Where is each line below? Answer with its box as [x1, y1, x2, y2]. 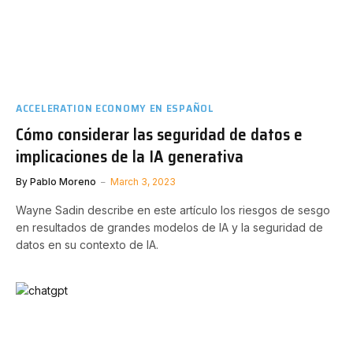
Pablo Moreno [30, 175, 96, 188]
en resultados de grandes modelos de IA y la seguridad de [16, 220, 323, 234]
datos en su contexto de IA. [16, 237, 158, 251]
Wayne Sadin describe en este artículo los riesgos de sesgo [16, 203, 330, 217]
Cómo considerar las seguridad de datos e [16, 121, 303, 147]
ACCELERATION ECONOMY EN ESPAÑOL [16, 98, 214, 117]
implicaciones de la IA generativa [16, 143, 243, 169]
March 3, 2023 [110, 175, 176, 188]
